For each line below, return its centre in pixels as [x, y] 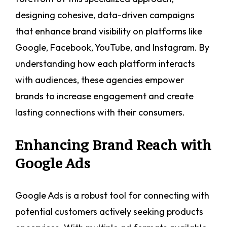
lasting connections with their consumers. [100, 112]
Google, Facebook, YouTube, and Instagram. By [112, 48]
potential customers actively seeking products [109, 212]
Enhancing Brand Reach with [113, 145]
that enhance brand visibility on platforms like [109, 31]
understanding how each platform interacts [105, 64]
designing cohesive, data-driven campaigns [105, 15]
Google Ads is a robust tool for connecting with [112, 196]
